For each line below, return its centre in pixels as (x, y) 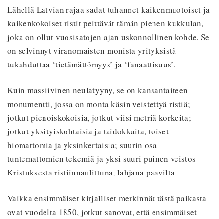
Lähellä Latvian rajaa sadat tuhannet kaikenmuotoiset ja (109, 9)
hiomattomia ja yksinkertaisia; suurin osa (82, 145)
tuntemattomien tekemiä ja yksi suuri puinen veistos (102, 158)
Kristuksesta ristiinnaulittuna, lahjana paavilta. (92, 172)
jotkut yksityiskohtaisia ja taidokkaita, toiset (88, 131)
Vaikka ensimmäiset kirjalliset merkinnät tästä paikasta (107, 198)
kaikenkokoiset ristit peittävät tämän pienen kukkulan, (106, 23)
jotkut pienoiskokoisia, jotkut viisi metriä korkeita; (99, 117)
